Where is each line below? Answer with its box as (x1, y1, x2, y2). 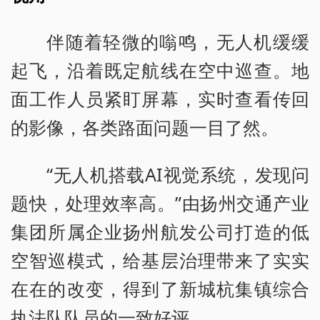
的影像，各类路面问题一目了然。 (11, 114, 279, 139)
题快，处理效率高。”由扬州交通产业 (11, 190, 309, 215)
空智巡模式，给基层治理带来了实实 (11, 247, 309, 272)
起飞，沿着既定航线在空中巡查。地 (11, 57, 309, 82)
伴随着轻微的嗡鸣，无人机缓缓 (46, 29, 309, 54)
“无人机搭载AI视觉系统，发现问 (46, 161, 309, 186)
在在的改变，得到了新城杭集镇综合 (11, 276, 309, 301)
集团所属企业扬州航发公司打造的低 (11, 219, 309, 244)
